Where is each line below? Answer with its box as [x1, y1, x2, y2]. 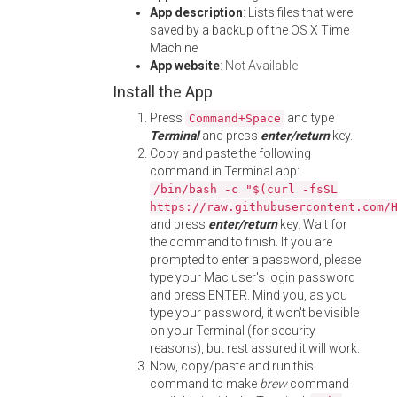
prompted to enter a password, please [150, 253, 361, 267]
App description [150, 5, 243, 19]
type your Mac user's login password [150, 270, 355, 284]
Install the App [113, 82, 213, 101]
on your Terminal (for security [150, 323, 315, 338]
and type [284, 111, 334, 125]
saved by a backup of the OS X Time [150, 23, 349, 37]
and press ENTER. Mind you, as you [150, 288, 347, 302]
